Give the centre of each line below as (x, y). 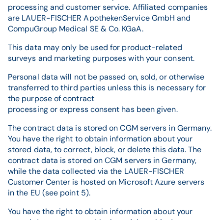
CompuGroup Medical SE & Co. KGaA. (76, 29)
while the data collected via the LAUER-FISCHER (96, 171)
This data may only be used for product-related (95, 47)
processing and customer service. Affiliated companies (108, 7)
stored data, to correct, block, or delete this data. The (105, 150)
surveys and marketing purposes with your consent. (101, 58)
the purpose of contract (52, 98)
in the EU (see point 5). (49, 193)
